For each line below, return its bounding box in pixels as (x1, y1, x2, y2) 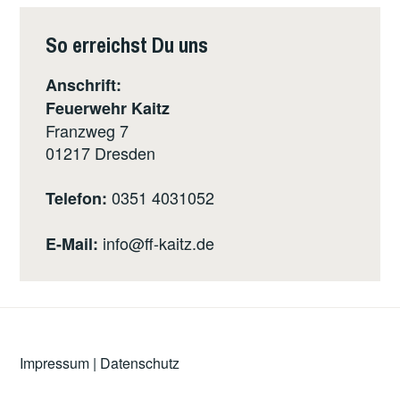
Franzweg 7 (46, 119, 129, 143)
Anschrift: (46, 73, 122, 97)
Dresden (95, 141, 156, 165)
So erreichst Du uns (46, 30, 209, 60)
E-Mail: (46, 232, 104, 256)
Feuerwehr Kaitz (46, 96, 171, 121)
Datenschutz (100, 353, 180, 374)
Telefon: (46, 187, 112, 211)
